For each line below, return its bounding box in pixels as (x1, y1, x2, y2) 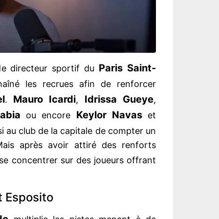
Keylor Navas (76, 109, 142, 121)
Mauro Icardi (13, 93, 76, 106)
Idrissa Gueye (84, 93, 154, 106)
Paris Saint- (99, 62, 156, 74)
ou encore (20, 110, 76, 121)
